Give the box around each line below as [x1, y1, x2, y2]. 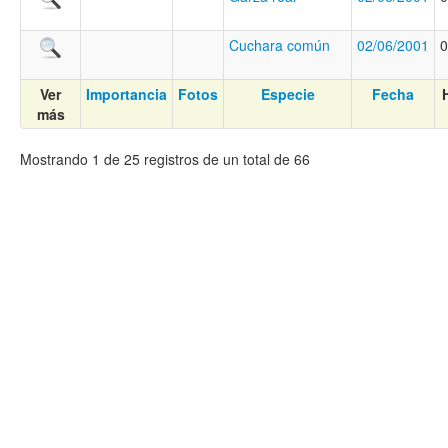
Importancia [86, 84, 167, 105]
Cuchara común [229, 35, 330, 56]
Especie [260, 84, 315, 105]
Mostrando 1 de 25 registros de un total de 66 [20, 149, 310, 170]
